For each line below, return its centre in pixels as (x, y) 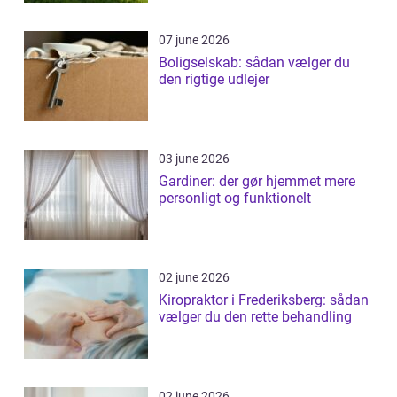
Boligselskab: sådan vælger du (254, 63)
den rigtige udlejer (214, 80)
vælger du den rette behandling (255, 317)
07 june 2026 (194, 40)
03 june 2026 (194, 159)
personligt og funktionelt (235, 198)
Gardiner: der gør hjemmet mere (257, 182)
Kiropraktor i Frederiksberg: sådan (264, 300)
